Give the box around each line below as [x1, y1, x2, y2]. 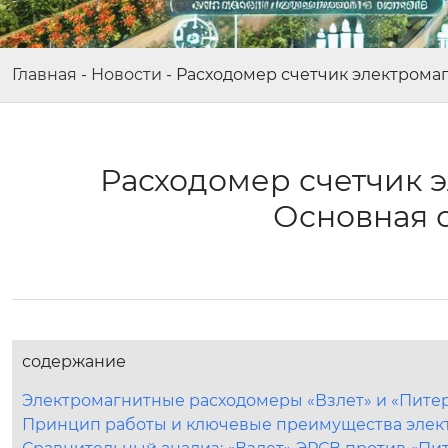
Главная [12, 65, 77, 84]
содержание [22, 352, 126, 371]
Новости [91, 65, 162, 84]
